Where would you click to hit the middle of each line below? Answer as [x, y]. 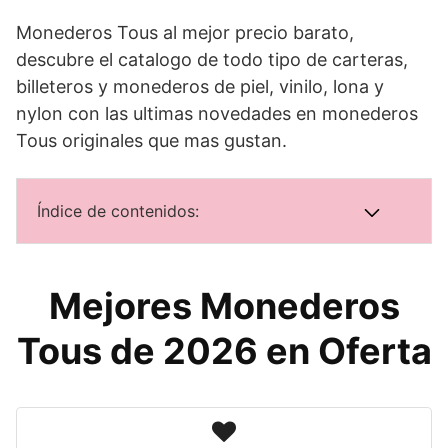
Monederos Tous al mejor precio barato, [185, 33]
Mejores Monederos [224, 306]
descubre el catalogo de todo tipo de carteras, [212, 60]
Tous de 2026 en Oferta [224, 351]
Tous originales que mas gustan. [151, 141]
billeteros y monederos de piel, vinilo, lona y [200, 87]
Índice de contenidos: [118, 211]
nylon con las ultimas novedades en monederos [217, 114]
